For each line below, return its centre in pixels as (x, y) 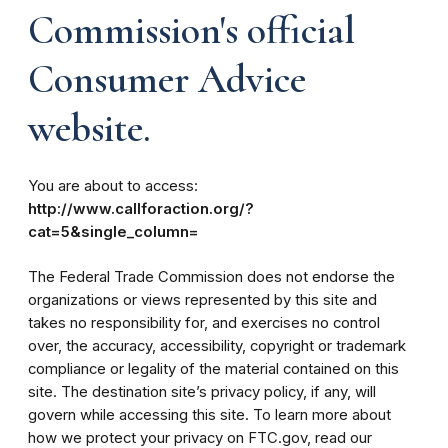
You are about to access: (113, 186)
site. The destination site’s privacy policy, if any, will (202, 392)
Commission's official (191, 30)
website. (89, 128)
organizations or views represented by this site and (202, 300)
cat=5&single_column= (113, 232)
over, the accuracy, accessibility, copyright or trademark (217, 346)
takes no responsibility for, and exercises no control (204, 323)
